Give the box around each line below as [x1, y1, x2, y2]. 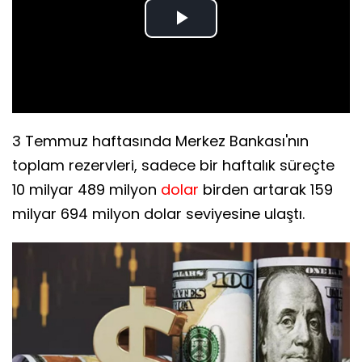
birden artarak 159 [199, 179, 333, 200]
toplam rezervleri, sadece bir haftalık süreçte [12, 155, 335, 176]
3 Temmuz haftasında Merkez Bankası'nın [12, 131, 309, 152]
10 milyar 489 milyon [12, 179, 161, 200]
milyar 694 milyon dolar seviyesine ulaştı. [12, 204, 305, 225]
